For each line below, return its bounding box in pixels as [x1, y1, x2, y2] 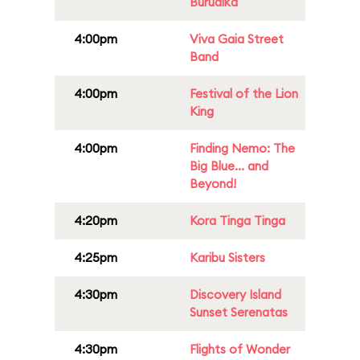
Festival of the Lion [190, 86, 298, 101]
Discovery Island [190, 287, 281, 302]
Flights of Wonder [190, 342, 290, 357]
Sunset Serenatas [190, 305, 288, 320]
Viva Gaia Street [190, 31, 284, 47]
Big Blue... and [190, 158, 268, 174]
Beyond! [190, 176, 236, 191]
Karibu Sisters [190, 250, 265, 265]
